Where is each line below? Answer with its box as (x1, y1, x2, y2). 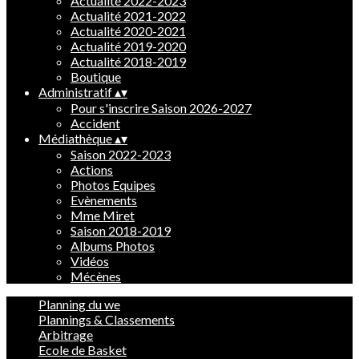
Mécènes (71, 268, 121, 284)
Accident (71, 115, 120, 131)
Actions (71, 162, 113, 177)
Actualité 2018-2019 (71, 54, 186, 69)
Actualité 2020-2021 (71, 23, 186, 38)
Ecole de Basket (38, 342, 127, 357)
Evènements (71, 192, 137, 208)
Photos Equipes (71, 177, 155, 192)
